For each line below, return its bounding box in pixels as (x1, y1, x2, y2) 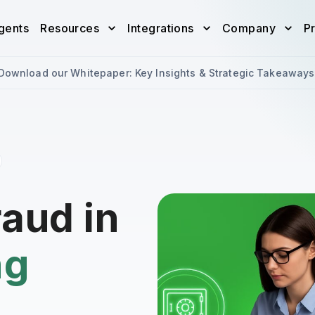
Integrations (127, 21, 194, 35)
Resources (40, 21, 100, 35)
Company (221, 21, 276, 35)
